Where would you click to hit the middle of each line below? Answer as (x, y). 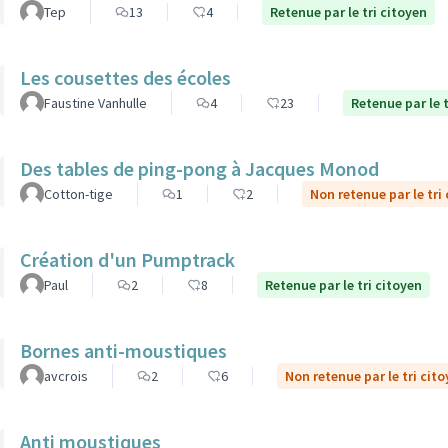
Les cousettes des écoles (125, 77)
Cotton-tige (78, 194)
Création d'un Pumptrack (127, 259)
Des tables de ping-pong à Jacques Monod (199, 168)
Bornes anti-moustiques (123, 350)
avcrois (66, 376)
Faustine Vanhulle (95, 103)
